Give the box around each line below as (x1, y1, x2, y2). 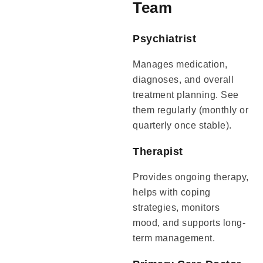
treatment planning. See (133, 89, 239, 100)
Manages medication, (133, 59, 228, 69)
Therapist (133, 145, 183, 157)
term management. (133, 232, 215, 243)
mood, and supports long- (133, 217, 246, 228)
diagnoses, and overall (133, 74, 234, 85)
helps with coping (133, 187, 211, 197)
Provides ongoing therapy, (133, 171, 249, 182)
